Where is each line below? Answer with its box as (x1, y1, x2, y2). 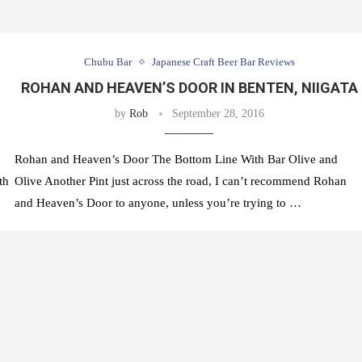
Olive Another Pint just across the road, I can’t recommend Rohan (14, 175, 347, 188)
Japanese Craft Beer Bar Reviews (151, 56, 295, 69)
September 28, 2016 (171, 107, 264, 120)
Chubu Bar (83, 56, 132, 69)
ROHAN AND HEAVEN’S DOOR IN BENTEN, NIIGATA (20, 79, 358, 97)
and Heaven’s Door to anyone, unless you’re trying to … (14, 196, 301, 210)
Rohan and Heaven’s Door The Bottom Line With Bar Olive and (14, 153, 338, 166)
